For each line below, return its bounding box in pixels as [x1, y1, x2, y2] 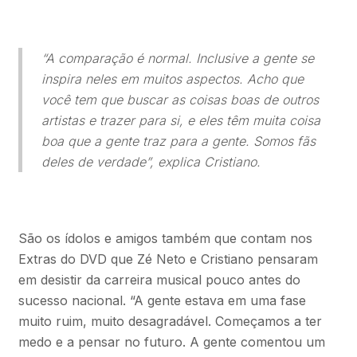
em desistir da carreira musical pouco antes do [18, 271, 300, 288]
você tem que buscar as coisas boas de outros [41, 91, 319, 108]
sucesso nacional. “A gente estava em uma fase [18, 292, 306, 308]
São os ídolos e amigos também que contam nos [18, 229, 312, 246]
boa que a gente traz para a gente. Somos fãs [41, 132, 316, 149]
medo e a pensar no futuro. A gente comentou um [18, 333, 325, 350]
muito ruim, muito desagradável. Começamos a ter [18, 312, 322, 329]
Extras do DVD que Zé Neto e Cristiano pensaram [18, 250, 318, 267]
